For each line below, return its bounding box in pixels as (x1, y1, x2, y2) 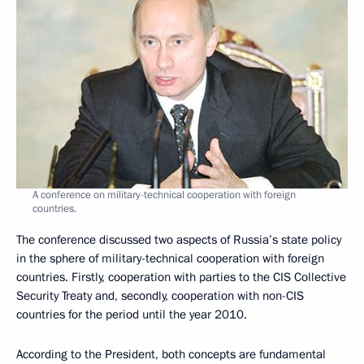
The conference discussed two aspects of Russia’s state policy (16, 231, 341, 248)
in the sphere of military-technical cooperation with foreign (16, 249, 324, 266)
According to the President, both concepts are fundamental (16, 345, 326, 362)
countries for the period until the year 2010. (16, 305, 247, 323)
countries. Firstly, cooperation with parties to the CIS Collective (16, 268, 346, 285)
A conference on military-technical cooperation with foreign (32, 187, 296, 202)
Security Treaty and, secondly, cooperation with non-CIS (16, 287, 304, 304)
